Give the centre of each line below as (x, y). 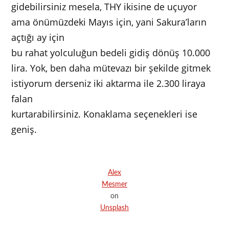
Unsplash (114, 208)
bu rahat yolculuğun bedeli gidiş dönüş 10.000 (111, 53)
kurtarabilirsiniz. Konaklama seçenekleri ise (105, 114)
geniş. (24, 130)
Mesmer (114, 185)
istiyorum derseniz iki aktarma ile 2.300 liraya (109, 84)
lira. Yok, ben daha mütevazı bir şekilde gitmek (111, 68)
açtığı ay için (38, 38)
